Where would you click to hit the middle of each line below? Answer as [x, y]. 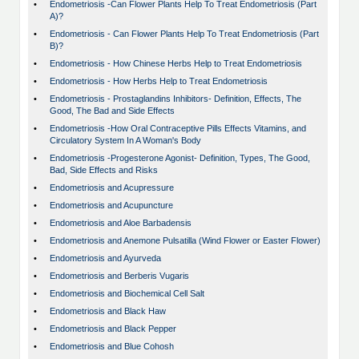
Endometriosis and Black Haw [108, 311]
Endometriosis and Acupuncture [111, 206]
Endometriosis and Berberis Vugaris [119, 276]
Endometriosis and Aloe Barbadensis [121, 223]
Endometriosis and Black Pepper [113, 329]
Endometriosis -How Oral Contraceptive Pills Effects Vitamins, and [178, 129]
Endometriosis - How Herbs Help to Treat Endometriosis [159, 81]
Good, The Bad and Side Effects [112, 111]
